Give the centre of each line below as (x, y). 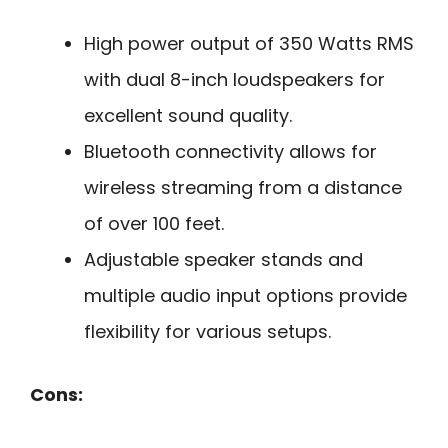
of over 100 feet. (154, 223)
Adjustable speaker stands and (223, 259)
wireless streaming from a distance (243, 187)
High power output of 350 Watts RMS (249, 43)
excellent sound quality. (188, 115)
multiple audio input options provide (245, 295)
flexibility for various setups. (207, 331)
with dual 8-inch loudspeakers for (234, 79)
